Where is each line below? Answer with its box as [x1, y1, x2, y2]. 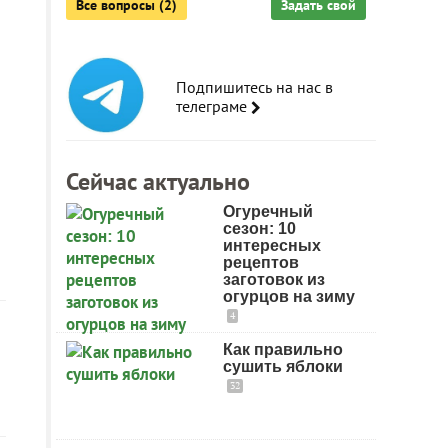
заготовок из [223, 271, 325, 288]
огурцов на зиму [223, 288, 355, 305]
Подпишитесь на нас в [176, 77, 333, 97]
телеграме [176, 96, 251, 116]
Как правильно [223, 341, 343, 358]
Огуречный [223, 203, 313, 220]
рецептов [223, 254, 299, 271]
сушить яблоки [223, 358, 343, 375]
